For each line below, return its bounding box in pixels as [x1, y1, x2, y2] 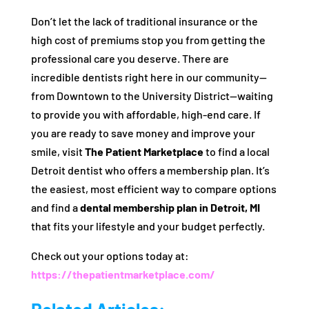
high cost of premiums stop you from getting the [30, 33, 266, 46]
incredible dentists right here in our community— [30, 70, 267, 83]
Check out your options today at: [30, 249, 189, 262]
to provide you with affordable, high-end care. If [30, 108, 261, 121]
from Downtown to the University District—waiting [30, 89, 273, 102]
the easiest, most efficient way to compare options [30, 182, 277, 195]
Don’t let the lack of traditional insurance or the [30, 14, 258, 28]
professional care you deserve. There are [30, 52, 229, 65]
